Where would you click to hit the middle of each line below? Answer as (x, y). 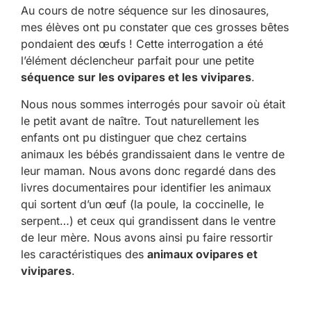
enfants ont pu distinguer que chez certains (134, 137)
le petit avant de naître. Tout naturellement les (140, 120)
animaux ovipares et (202, 254)
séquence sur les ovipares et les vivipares (136, 77)
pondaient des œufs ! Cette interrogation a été (142, 44)
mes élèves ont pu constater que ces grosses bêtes (155, 27)
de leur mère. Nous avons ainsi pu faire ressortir (147, 237)
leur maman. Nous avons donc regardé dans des (148, 170)
